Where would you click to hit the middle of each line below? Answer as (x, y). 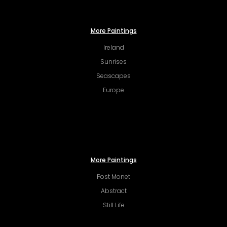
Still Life (113, 205)
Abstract (113, 191)
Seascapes (113, 75)
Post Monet (113, 176)
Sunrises (113, 61)
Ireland (113, 47)
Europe (113, 90)
